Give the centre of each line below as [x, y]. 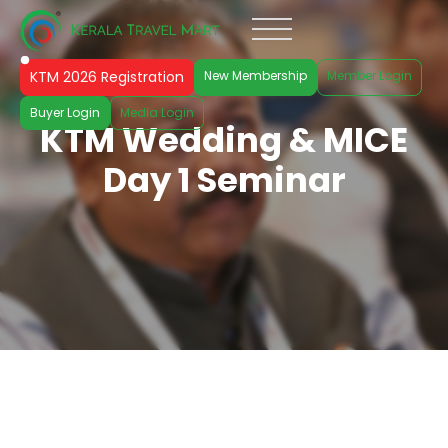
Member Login [369, 76]
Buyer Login [65, 113]
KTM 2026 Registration [107, 77]
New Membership [255, 76]
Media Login [157, 113]
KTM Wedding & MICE [224, 140]
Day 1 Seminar [224, 180]
